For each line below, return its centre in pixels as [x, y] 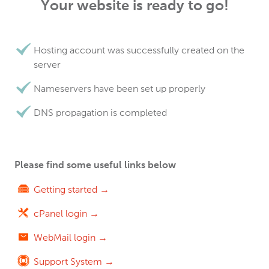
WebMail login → [71, 237]
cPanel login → [66, 213]
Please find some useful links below [95, 166]
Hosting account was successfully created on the [139, 50]
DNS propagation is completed [100, 113]
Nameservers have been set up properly [119, 89]
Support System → [74, 261]
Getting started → [71, 189]
